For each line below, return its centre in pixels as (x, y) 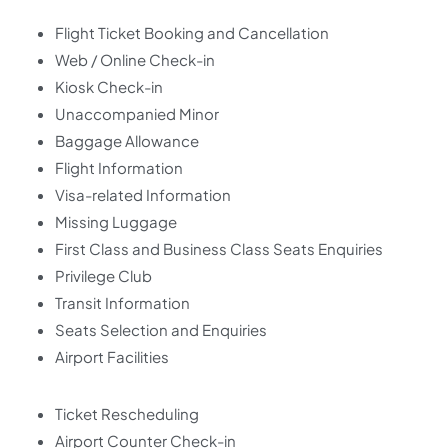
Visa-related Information (143, 195)
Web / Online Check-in (135, 60)
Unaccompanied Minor (137, 114)
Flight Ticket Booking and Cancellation (192, 33)
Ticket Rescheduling (127, 414)
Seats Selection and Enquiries (161, 330)
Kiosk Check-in (109, 87)
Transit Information (122, 303)
